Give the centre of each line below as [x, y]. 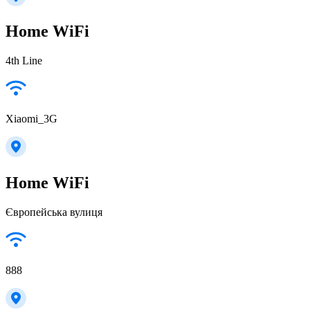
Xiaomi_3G [31, 119]
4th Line [24, 61]
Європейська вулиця [54, 212]
